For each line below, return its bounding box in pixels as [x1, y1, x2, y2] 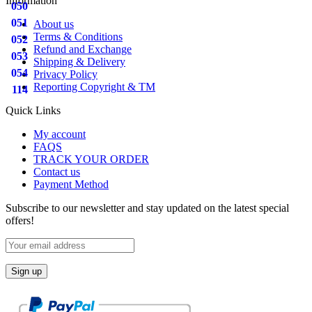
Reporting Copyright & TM [33, 81, 155, 93]
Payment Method [33, 178, 109, 191]
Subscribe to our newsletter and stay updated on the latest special [6, 202, 289, 214]
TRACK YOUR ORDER [33, 153, 149, 166]
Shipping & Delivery [33, 56, 125, 68]
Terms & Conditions [33, 31, 123, 43]
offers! [6, 214, 34, 227]
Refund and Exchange [33, 43, 132, 56]
